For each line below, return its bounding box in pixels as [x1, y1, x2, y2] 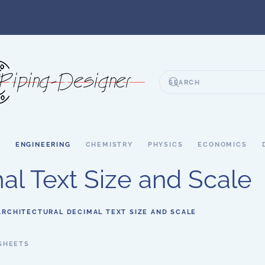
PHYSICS [147, 140, 183, 148]
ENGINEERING [15, 140, 71, 148]
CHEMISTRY [85, 140, 133, 148]
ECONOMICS [198, 140, 247, 148]
